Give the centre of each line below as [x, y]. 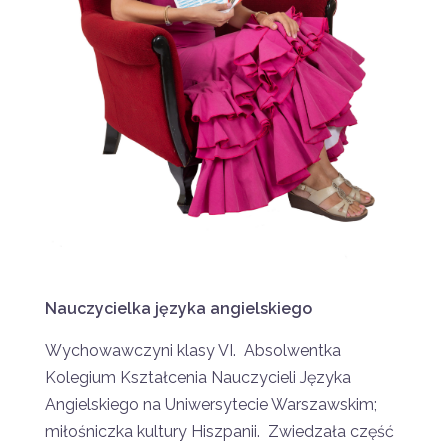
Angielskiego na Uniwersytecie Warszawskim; [211, 405]
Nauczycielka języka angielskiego [178, 309]
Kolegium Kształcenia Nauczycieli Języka [198, 378]
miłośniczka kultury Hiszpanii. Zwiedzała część [219, 432]
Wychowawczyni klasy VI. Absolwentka [193, 351]
